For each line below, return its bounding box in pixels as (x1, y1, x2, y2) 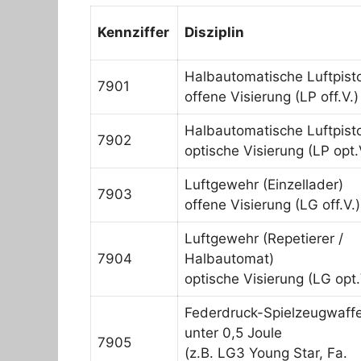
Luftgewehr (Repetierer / (185, 230, 343, 247)
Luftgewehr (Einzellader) (185, 176, 343, 193)
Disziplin (185, 23, 244, 40)
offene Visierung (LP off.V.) (185, 88, 359, 105)
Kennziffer (98, 23, 169, 40)
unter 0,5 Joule (185, 324, 282, 341)
